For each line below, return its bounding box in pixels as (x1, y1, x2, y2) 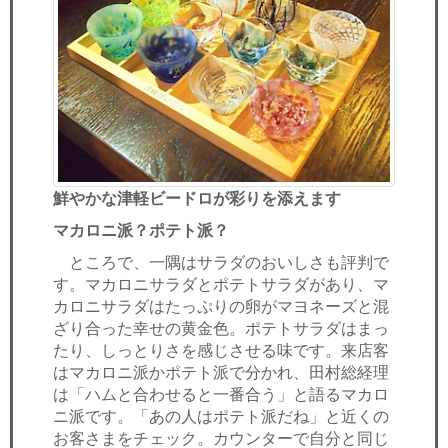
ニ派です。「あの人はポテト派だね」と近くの (53, 405, 389, 426)
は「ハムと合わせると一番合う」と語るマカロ (53, 383, 389, 404)
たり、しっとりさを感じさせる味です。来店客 (53, 339, 389, 360)
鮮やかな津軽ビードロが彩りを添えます (53, 187, 341, 208)
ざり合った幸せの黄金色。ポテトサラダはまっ (53, 317, 389, 338)
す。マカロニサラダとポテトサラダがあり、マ (53, 273, 389, 294)
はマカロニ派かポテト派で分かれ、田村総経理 (53, 361, 389, 382)
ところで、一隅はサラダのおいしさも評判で (53, 251, 389, 272)
